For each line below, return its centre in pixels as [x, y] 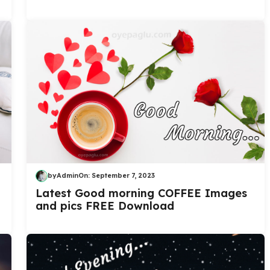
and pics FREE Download [105, 206]
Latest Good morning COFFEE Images [141, 193]
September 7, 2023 [123, 176]
